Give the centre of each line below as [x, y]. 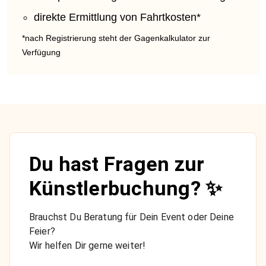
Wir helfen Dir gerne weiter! [88, 245]
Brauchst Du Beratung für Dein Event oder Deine [132, 217]
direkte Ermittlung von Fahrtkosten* [117, 17]
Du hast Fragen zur [117, 164]
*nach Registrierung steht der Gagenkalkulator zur [116, 38]
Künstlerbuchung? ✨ [126, 188]
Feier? [42, 231]
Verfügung [41, 52]
